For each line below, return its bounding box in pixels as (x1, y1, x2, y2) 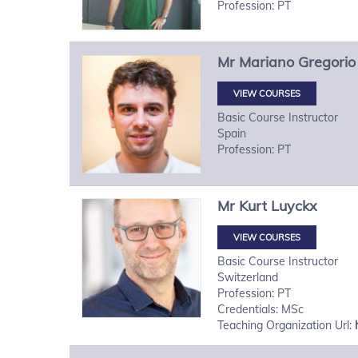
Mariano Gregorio (239, 52, 356, 71)
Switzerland (217, 269, 278, 284)
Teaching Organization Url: (217, 317, 355, 332)
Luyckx (271, 196, 317, 215)
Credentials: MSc (217, 301, 304, 316)
